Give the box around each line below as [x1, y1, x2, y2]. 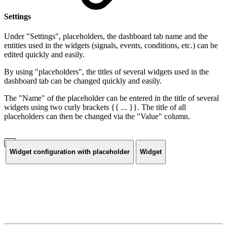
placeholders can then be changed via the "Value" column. [4, 111, 190, 121]
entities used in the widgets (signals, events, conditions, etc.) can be [4, 41, 218, 50]
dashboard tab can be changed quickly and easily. [4, 76, 162, 85]
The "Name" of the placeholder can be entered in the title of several [4, 93, 219, 102]
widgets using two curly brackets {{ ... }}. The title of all [4, 102, 186, 111]
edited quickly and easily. [4, 50, 85, 59]
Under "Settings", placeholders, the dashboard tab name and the [4, 31, 208, 41]
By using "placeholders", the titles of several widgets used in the [4, 67, 209, 76]
